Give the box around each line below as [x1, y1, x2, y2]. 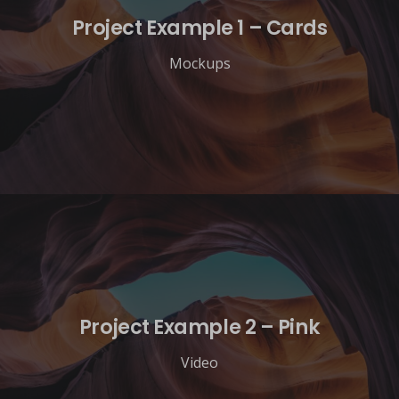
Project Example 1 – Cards [71, 13, 328, 43]
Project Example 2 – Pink [78, 313, 321, 342]
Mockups [168, 53, 231, 74]
